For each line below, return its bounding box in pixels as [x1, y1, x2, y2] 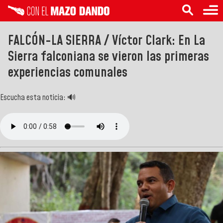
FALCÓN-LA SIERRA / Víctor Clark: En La [8, 31, 205, 50]
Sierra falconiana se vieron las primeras [8, 47, 209, 66]
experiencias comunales [8, 63, 127, 82]
